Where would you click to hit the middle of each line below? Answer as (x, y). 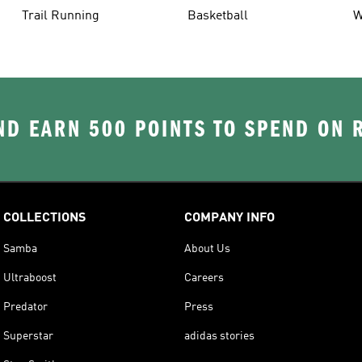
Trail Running (60, 16)
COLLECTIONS (44, 218)
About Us (207, 248)
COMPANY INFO (229, 218)
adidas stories (219, 336)
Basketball (217, 16)
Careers (204, 278)
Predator (25, 307)
